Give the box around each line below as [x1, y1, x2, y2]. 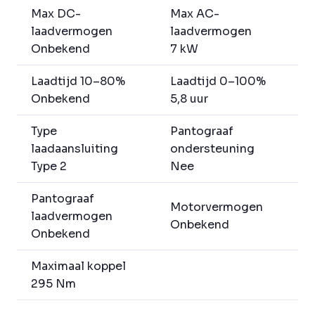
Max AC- [170, 6, 219, 22]
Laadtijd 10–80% [31, 74, 125, 89]
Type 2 [31, 159, 67, 174]
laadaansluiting [31, 141, 118, 157]
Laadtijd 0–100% [170, 74, 266, 89]
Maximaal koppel [31, 259, 126, 274]
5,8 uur [170, 91, 208, 107]
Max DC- [31, 6, 81, 22]
